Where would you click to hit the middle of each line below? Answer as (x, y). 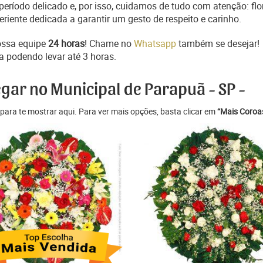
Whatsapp (155, 43)
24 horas (66, 43)
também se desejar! (218, 43)
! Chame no (109, 43)
